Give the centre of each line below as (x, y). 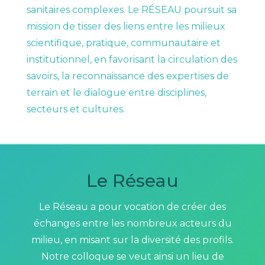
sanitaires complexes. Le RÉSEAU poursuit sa (131, 10)
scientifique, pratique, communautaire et (123, 43)
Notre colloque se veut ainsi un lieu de (132, 257)
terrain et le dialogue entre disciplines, (116, 93)
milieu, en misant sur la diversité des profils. (132, 240)
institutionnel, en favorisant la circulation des (132, 60)
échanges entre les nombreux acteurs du (132, 224)
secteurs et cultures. (75, 109)
